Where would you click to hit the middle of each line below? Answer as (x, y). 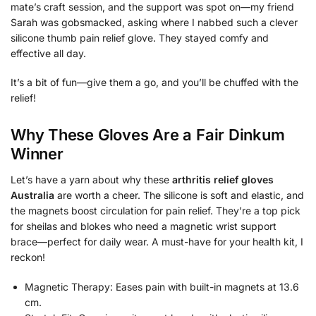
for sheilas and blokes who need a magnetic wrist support (144, 226)
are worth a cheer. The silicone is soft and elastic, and (179, 195)
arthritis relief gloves (223, 180)
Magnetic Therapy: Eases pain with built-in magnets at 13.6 (162, 286)
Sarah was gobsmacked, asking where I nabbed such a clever (154, 22)
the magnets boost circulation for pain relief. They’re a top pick (156, 211)
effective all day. (48, 53)
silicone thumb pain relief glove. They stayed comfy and (140, 37)
